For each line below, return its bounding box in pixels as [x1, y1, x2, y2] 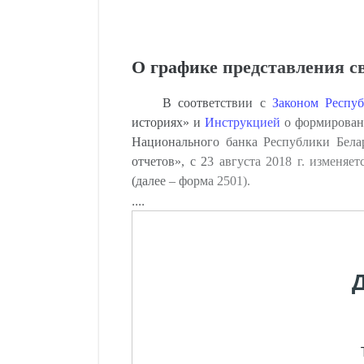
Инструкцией [205, 115, 280, 129]
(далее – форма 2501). [132, 174, 250, 188]
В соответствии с [162, 96, 272, 110]
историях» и [132, 115, 205, 129]
